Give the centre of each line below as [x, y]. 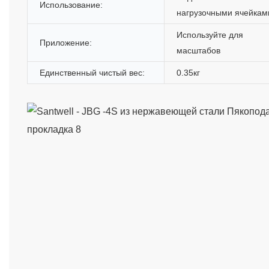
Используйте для [210, 35]
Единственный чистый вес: [92, 72]
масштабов [198, 50]
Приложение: [66, 42]
